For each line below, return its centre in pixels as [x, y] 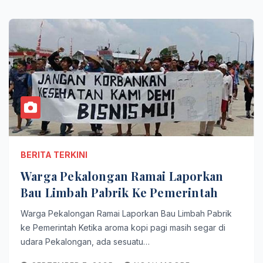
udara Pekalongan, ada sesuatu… [85, 242]
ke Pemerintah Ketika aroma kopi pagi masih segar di [123, 227]
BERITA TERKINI [54, 155]
